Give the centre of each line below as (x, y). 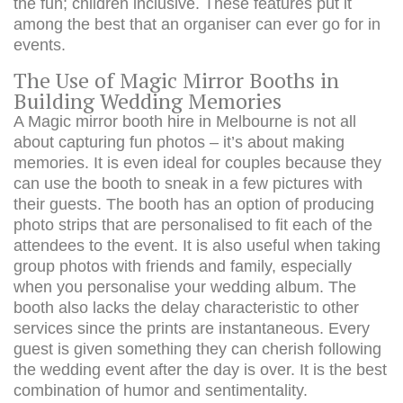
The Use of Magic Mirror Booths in (176, 81)
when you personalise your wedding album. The (185, 287)
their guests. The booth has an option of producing (194, 204)
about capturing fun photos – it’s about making (179, 142)
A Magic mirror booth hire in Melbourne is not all (185, 121)
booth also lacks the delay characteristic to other (186, 308)
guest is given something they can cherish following (197, 349)
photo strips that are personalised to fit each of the (193, 225)
